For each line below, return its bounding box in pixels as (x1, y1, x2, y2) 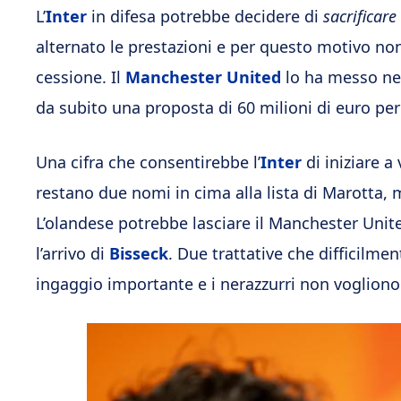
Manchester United (125, 65, 281, 88)
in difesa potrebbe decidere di (87, 4, 323, 27)
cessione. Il (36, 65, 125, 88)
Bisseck (109, 242, 168, 264)
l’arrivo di (36, 242, 109, 264)
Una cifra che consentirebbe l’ (36, 150, 260, 173)
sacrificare (323, 4, 397, 27)
